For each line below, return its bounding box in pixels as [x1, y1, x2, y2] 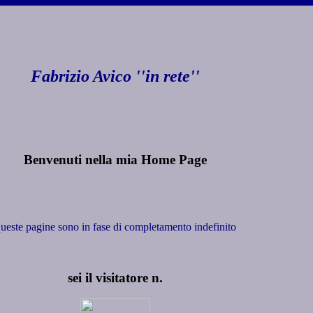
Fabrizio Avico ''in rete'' [31, 67, 200, 85]
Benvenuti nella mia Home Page [24, 152, 207, 167]
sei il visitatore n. [68, 270, 163, 285]
